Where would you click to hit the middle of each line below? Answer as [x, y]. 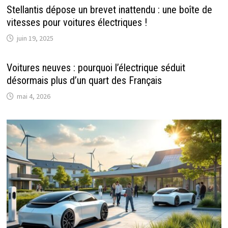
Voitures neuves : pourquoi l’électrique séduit [96, 68]
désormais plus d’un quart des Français [84, 81]
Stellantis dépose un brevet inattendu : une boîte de [109, 10]
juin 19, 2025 [35, 38]
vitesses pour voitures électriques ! [77, 23]
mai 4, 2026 [33, 96]
